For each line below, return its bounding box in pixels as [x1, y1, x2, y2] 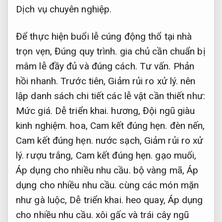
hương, [109, 105, 143, 116]
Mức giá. [16, 105, 53, 116]
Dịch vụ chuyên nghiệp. [16, 3, 112, 15]
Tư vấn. [139, 60, 171, 72]
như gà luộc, [16, 194, 70, 206]
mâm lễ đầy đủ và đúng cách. [16, 60, 140, 72]
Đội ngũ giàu [143, 105, 195, 116]
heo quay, [123, 194, 168, 206]
